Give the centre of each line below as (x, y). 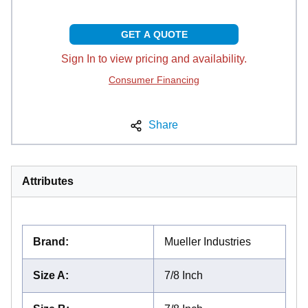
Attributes (48, 181)
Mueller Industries (208, 242)
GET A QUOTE (154, 35)
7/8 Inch (184, 276)
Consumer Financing (154, 80)
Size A (49, 276)
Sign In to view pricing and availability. (154, 59)
